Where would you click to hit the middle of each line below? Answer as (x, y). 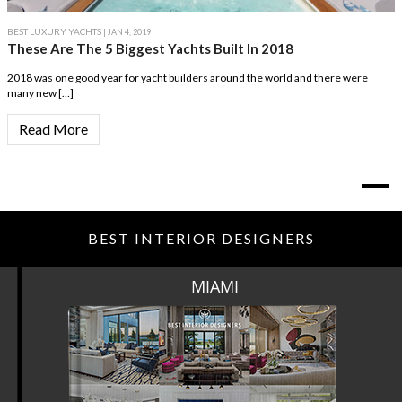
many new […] (40, 93)
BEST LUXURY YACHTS (54, 32)
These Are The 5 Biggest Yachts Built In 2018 (150, 49)
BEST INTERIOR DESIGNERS (201, 239)
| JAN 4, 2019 (126, 32)
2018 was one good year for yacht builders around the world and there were (188, 78)
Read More (53, 129)
